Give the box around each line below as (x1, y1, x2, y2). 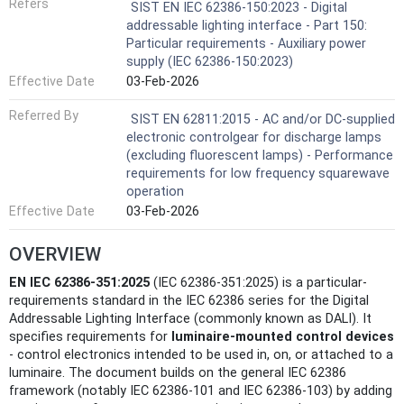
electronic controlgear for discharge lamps (126, 130, 381, 146)
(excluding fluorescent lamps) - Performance (126, 148, 393, 164)
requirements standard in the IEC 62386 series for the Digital (9, 293, 369, 309)
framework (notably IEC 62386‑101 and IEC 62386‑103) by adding (9, 383, 392, 399)
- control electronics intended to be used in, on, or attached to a (9, 347, 393, 363)
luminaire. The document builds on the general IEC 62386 (9, 365, 346, 381)
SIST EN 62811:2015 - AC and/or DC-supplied (131, 112, 395, 128)
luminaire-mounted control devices (171, 329, 394, 345)
